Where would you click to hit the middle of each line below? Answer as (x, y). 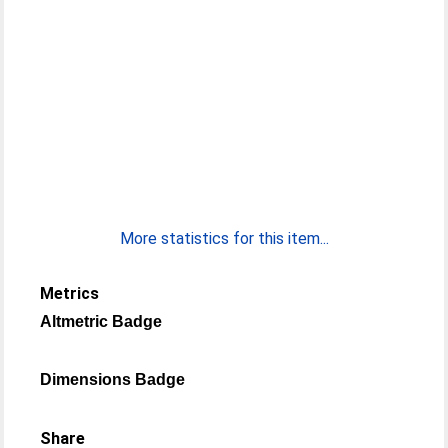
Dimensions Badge (113, 379)
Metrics (70, 293)
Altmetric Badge (101, 321)
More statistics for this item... (224, 238)
